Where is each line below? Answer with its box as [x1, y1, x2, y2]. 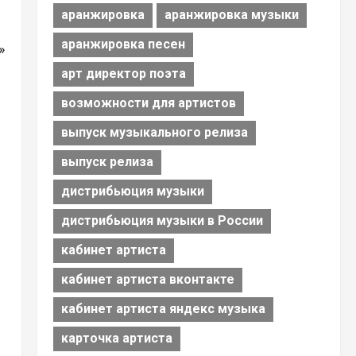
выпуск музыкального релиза [60, 125, 248, 141]
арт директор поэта [60, 66, 186, 82]
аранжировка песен [60, 37, 185, 52]
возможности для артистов [60, 95, 236, 111]
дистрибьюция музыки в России [60, 213, 263, 229]
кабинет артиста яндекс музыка [60, 301, 265, 317]
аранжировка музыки [164, 7, 299, 23]
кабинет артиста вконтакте [60, 272, 234, 288]
